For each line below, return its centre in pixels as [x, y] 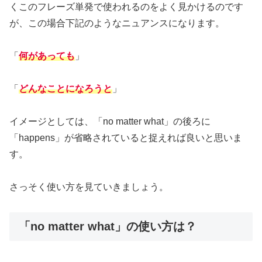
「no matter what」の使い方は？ [108, 226]
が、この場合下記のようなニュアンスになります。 [117, 23]
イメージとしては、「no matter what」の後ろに [110, 121]
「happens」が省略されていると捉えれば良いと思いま [126, 137]
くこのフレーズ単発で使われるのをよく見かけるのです [126, 6]
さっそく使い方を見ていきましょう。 [89, 187]
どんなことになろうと [65, 88]
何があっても [47, 56]
